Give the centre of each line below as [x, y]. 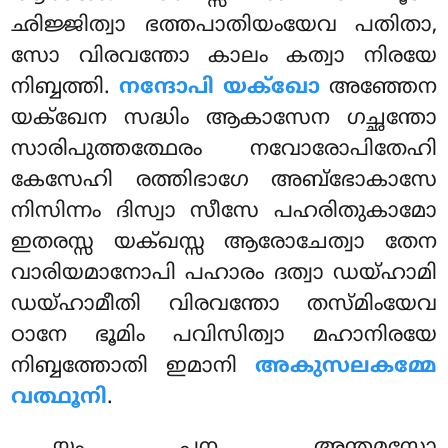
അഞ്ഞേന [378, 87]
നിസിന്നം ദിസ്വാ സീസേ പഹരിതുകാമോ [224, 211]
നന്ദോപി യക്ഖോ [219, 87]
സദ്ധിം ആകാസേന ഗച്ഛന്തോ [280, 118]
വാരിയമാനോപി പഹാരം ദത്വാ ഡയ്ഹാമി [224, 273]
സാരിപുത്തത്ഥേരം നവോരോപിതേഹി [224, 149]
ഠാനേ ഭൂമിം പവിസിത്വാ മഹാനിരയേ [224, 335]
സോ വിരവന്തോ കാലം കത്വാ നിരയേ [224, 56]
